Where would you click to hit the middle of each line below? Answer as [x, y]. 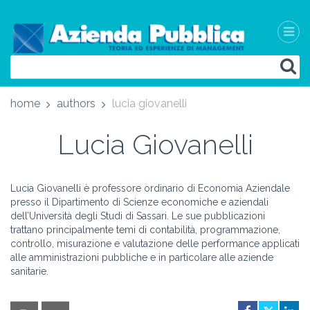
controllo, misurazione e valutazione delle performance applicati [155, 244]
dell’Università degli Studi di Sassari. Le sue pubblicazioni [138, 216]
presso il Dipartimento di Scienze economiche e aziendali [139, 202]
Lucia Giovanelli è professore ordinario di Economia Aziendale [150, 188]
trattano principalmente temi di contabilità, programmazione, [145, 230]
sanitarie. [29, 271]
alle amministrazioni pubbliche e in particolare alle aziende [142, 257]
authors [76, 103]
